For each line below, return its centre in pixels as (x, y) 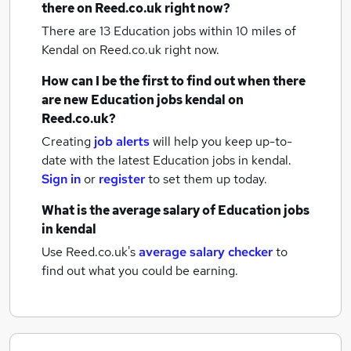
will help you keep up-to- (223, 141)
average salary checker (206, 252)
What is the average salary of (130, 210)
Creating (66, 141)
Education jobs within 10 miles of (205, 31)
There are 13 (78, 31)
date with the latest (96, 160)
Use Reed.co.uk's (89, 252)
